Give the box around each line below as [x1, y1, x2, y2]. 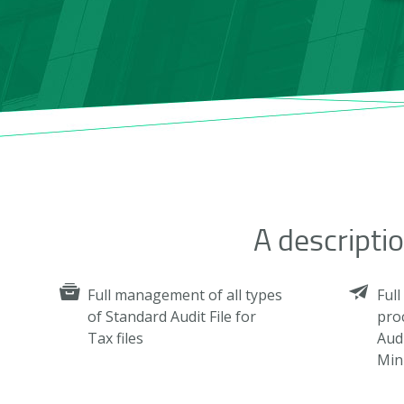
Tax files [87, 327, 143, 348]
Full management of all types [87, 284, 282, 305]
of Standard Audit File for [87, 306, 256, 326]
